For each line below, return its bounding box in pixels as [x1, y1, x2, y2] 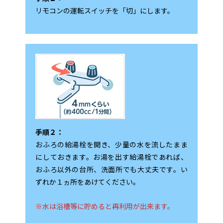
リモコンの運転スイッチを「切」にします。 [35, 5, 175, 15]
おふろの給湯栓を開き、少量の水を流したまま [35, 139, 188, 149]
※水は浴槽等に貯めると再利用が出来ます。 [35, 201, 175, 211]
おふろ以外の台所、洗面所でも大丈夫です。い [35, 164, 188, 174]
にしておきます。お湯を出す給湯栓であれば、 [35, 151, 188, 162]
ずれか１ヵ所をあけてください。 [35, 176, 140, 187]
